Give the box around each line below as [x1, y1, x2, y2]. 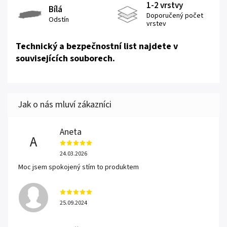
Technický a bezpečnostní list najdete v [16, 40, 178, 53]
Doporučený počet [146, 10, 203, 21]
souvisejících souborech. [16, 52, 115, 65]
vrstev [146, 18, 166, 29]
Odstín [49, 14, 69, 25]
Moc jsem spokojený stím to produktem [18, 162, 139, 173]
